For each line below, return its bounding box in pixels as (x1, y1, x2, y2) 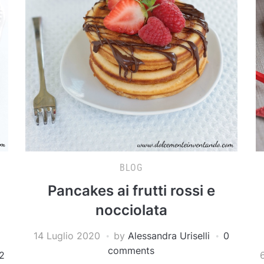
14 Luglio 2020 (33, 229, 100, 242)
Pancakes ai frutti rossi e (47, 181, 215, 199)
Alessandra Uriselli (127, 229, 210, 242)
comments (108, 244, 155, 256)
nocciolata (95, 201, 167, 219)
